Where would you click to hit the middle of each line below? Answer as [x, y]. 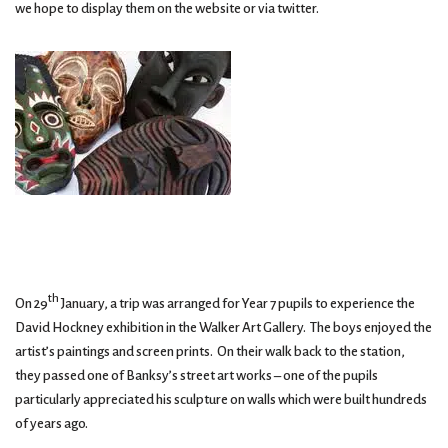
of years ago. [51, 424]
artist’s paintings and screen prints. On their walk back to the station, [210, 352]
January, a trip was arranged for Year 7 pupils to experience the [237, 304]
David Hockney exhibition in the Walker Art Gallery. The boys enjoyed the [223, 328]
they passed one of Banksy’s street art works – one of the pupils [196, 376]
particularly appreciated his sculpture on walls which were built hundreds [221, 400]
